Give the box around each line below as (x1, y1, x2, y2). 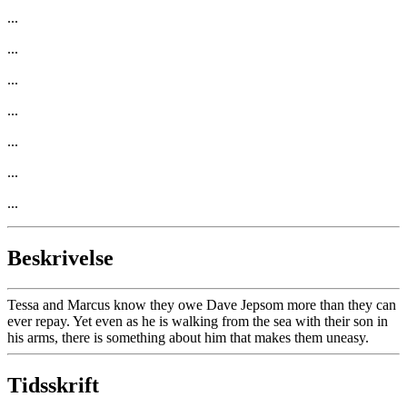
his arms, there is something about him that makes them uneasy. (7, 330, 369, 346)
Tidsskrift (7, 373, 99, 398)
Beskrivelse (7, 245, 114, 270)
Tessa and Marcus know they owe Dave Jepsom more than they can (7, 297, 396, 313)
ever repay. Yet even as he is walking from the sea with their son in (7, 313, 388, 330)
